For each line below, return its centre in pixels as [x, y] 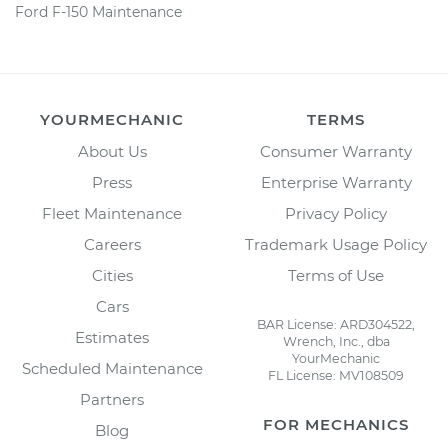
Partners [112, 399]
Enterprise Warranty [336, 182]
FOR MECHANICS [336, 424]
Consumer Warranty [336, 151]
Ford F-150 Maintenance [98, 12]
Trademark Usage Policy [336, 244]
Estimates [112, 337]
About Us [112, 151]
